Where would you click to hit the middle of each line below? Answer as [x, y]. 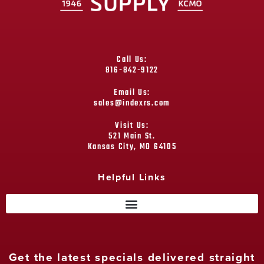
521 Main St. [132, 137]
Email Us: [132, 93]
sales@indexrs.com [132, 104]
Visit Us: [132, 126]
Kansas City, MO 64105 [132, 147]
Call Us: [132, 60]
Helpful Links [132, 177]
